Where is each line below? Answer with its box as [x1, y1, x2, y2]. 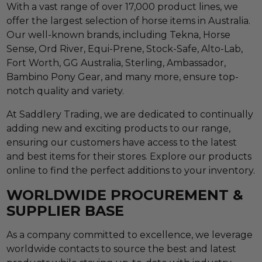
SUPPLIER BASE [6, 202, 125, 219]
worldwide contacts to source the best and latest [6, 243, 237, 254]
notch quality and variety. [6, 85, 125, 96]
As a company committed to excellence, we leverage [6, 229, 253, 240]
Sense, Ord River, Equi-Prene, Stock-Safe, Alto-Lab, [6, 43, 243, 54]
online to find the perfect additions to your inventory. [6, 164, 256, 176]
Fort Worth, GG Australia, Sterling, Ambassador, [6, 57, 226, 68]
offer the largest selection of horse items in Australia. [6, 15, 251, 26]
